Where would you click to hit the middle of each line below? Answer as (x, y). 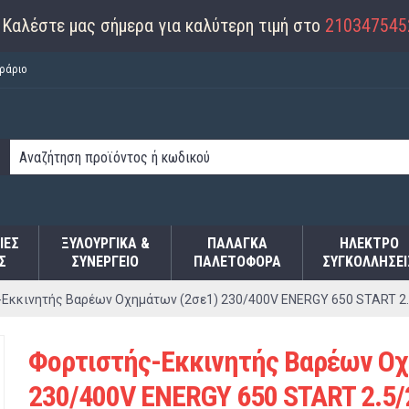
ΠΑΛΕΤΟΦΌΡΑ (237, 262)
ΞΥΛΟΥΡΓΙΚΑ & (105, 243)
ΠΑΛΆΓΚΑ (237, 243)
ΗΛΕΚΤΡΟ (369, 243)
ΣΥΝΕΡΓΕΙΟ (105, 262)
